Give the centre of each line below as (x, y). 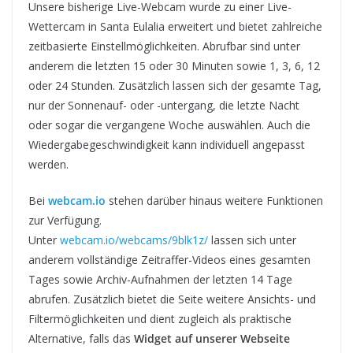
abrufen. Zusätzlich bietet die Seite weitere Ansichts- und (172, 299)
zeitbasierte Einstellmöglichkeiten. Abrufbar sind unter (164, 46)
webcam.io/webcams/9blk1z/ (134, 240)
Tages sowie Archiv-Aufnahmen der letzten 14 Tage (160, 279)
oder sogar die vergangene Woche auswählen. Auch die (169, 124)
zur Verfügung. (65, 220)
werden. (48, 164)
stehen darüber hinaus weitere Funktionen (214, 200)
